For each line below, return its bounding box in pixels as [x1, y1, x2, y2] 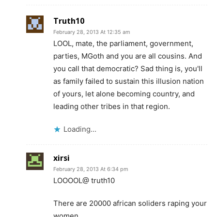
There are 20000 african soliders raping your [53, 198, 207, 208]
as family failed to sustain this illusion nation [53, 76, 204, 86]
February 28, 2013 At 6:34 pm [53, 165, 128, 172]
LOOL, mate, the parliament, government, [53, 38, 193, 48]
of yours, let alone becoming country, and [53, 89, 195, 98]
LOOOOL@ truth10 [53, 175, 115, 185]
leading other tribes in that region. [53, 101, 170, 111]
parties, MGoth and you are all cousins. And [53, 51, 202, 61]
